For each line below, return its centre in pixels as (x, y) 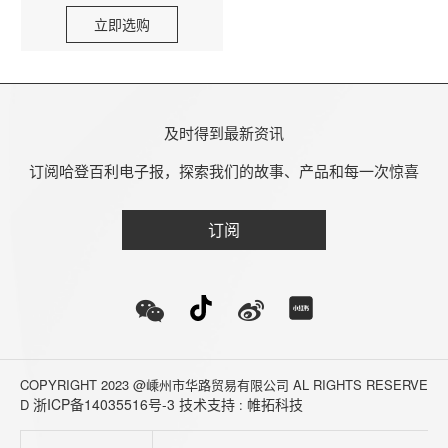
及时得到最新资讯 (224, 133)
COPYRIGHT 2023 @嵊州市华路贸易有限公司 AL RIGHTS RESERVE (224, 385)
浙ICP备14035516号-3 (104, 404)
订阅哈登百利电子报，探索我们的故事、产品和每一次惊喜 (224, 171)
